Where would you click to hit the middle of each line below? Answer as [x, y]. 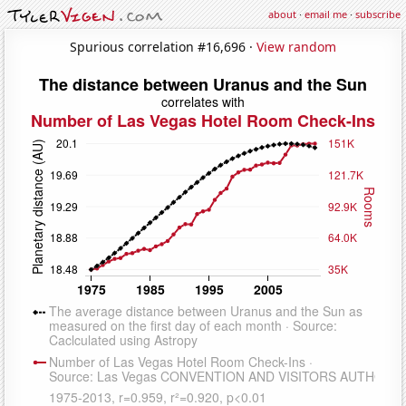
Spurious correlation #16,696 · [163, 46]
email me [326, 14]
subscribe [378, 14]
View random [296, 46]
